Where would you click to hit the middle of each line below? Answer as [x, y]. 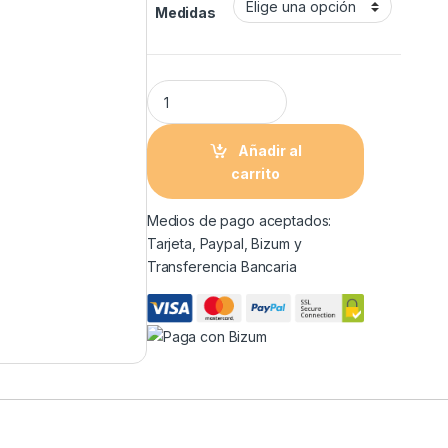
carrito [256, 173]
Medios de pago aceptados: [239, 221]
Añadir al [269, 150]
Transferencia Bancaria [221, 267]
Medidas [185, 13]
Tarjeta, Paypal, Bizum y [224, 244]
